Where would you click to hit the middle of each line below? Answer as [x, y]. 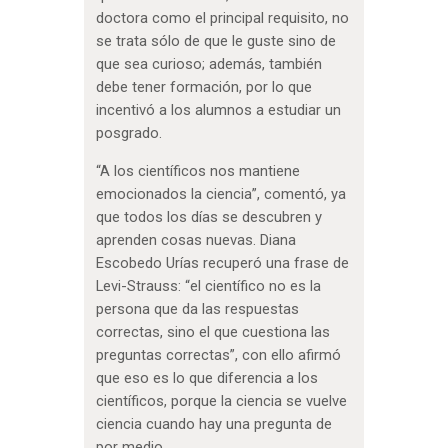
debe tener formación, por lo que [203, 87]
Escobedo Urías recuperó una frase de [222, 262]
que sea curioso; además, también [208, 64]
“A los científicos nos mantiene [197, 170]
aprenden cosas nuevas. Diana [195, 239]
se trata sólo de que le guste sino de [215, 41]
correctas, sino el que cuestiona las [212, 331]
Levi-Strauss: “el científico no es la [208, 285]
